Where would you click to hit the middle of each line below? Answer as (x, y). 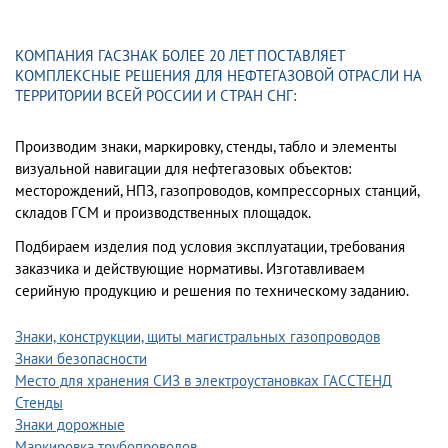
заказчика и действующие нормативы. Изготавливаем (190, 268)
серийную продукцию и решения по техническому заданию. (212, 290)
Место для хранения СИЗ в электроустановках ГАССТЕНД (203, 380)
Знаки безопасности (81, 358)
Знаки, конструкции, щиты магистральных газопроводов (197, 336)
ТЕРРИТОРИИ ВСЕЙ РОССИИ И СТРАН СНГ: (155, 95)
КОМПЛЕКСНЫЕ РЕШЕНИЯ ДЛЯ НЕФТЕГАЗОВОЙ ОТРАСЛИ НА (218, 75)
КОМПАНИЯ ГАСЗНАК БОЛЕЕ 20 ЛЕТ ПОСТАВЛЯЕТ (179, 55)
